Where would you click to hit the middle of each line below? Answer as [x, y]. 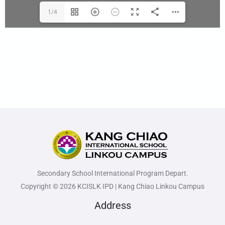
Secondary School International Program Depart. [113, 174]
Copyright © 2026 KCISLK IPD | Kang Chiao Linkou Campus [113, 187]
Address [113, 206]
